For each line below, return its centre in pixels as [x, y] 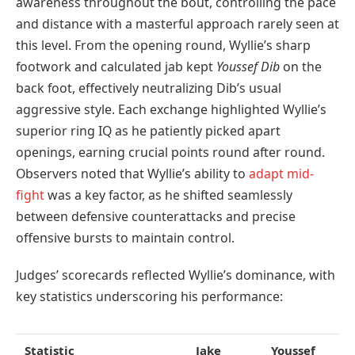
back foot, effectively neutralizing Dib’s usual [149, 88]
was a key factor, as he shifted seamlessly [168, 195]
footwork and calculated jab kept [116, 66]
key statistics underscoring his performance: [149, 297]
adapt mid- [281, 173]
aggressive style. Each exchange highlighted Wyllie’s [171, 109]
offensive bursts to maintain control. [125, 237]
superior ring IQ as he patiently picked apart [148, 130]
